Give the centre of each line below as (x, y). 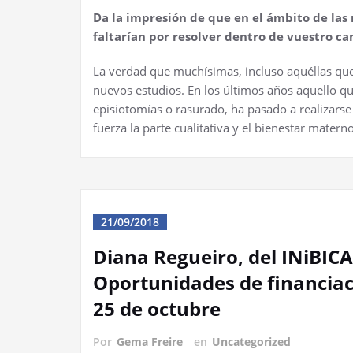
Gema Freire (150, 341)
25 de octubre (157, 308)
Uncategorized (251, 341)
